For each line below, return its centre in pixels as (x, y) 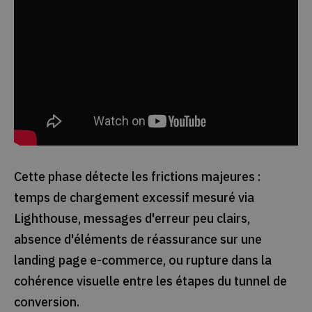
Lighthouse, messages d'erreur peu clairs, (132, 219)
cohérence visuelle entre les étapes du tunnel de (150, 281)
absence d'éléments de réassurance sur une (138, 240)
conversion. (46, 302)
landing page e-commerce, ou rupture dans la (142, 260)
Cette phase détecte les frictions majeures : (137, 177)
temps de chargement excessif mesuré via (134, 198)
